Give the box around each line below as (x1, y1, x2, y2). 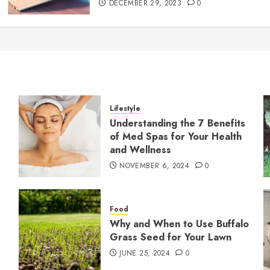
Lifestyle (109, 102, 140, 114)
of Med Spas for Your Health (109, 129, 242, 143)
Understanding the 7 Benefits (109, 116, 245, 130)
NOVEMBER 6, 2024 (119, 160, 190, 171)
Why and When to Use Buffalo (109, 216, 249, 231)
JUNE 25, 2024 (119, 247, 171, 259)
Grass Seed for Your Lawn (109, 230, 231, 244)
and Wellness (109, 142, 171, 157)
